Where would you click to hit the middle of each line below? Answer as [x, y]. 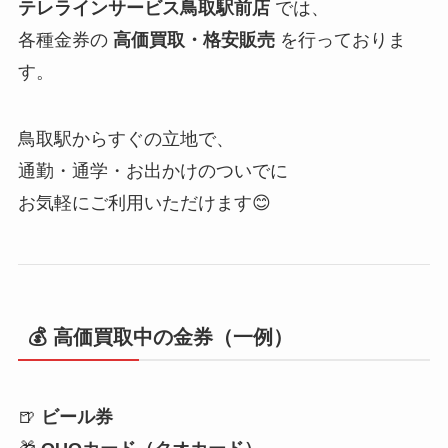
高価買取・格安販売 [193, 39]
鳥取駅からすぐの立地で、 [125, 139]
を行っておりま [340, 39]
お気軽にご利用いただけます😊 [144, 203]
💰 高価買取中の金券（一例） [160, 337]
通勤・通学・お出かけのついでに [152, 171]
